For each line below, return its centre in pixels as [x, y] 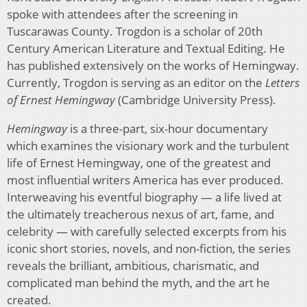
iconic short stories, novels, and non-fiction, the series [149, 248]
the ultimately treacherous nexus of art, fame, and [140, 214]
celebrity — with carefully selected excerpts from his [147, 231]
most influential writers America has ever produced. [145, 180]
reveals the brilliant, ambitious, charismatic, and [133, 265]
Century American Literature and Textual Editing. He [146, 48]
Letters [282, 82]
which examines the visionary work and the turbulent [148, 145]
